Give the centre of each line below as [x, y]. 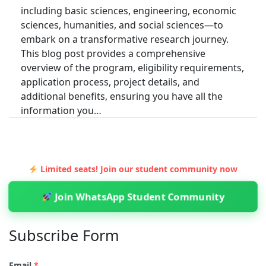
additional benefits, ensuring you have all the [122, 96]
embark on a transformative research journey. [125, 39]
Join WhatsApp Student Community [139, 197]
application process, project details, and [110, 82]
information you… [61, 111]
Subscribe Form [64, 235]
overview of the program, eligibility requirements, [132, 68]
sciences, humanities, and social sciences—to [122, 25]
